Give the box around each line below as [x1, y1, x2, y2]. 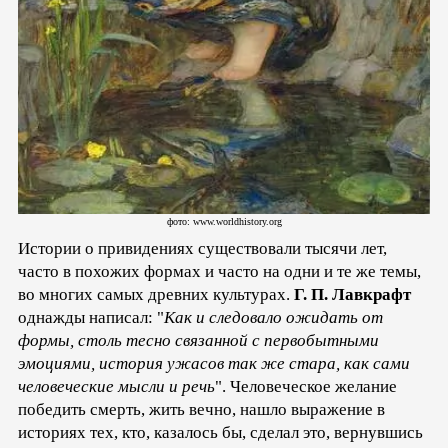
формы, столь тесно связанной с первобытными [18, 331, 379, 351]
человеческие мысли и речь [18, 377, 215, 397]
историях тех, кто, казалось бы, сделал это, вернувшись [18, 423, 423, 443]
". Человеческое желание [215, 377, 397, 397]
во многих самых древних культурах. [18, 285, 294, 305]
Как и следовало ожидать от [164, 308, 383, 328]
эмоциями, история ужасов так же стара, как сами [18, 354, 410, 374]
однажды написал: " [18, 308, 164, 328]
